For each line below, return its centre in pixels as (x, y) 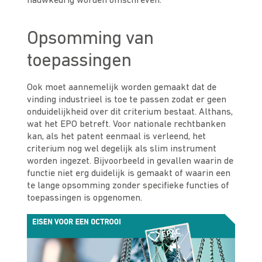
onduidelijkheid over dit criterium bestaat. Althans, (130, 112)
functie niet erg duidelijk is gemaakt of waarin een (129, 174)
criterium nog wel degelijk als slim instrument (122, 149)
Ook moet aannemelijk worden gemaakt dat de (122, 88)
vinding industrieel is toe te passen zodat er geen (127, 100)
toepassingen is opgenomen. (87, 198)
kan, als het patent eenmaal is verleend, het (117, 137)
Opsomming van (90, 39)
